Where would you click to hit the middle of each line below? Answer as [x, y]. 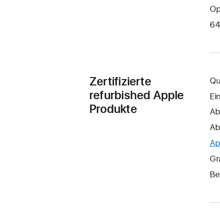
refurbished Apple [137, 95]
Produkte [113, 109]
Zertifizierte [120, 81]
